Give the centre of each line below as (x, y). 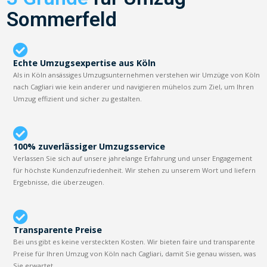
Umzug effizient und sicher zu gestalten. (78, 98)
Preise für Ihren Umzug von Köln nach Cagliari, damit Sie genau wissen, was (135, 253)
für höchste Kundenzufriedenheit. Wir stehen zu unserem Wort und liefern (135, 170)
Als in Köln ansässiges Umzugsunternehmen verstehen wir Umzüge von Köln (137, 74)
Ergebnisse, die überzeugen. (59, 182)
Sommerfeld (62, 19)
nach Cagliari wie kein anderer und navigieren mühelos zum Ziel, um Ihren (134, 86)
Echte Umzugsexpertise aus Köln (85, 63)
